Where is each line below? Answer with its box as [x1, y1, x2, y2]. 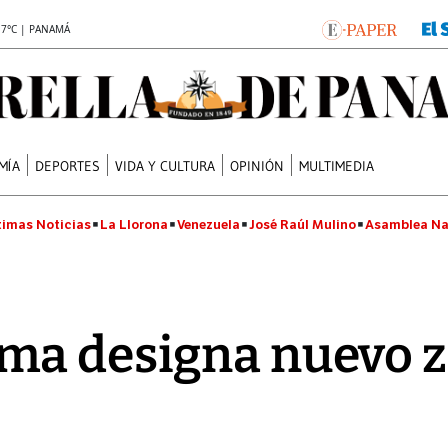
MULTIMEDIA [299, 156, 375, 175]
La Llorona [100, 216, 168, 233]
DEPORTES [35, 156, 101, 175]
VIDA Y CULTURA [115, 156, 216, 175]
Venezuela [177, 216, 240, 233]
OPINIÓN [230, 156, 285, 175]
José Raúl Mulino [249, 216, 356, 233]
